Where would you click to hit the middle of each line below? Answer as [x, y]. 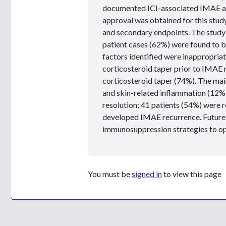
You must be [110, 174]
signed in [147, 174]
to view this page [192, 174]
